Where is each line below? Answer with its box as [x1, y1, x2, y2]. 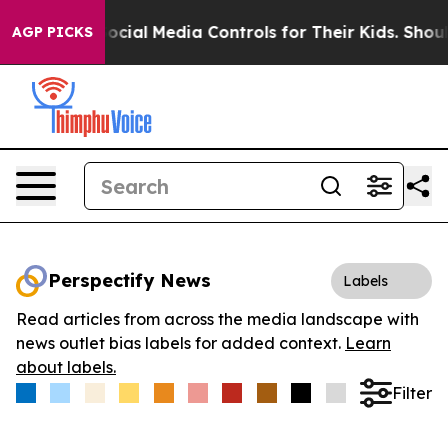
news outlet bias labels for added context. [16, 333, 345, 353]
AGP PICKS [12, 23, 93, 41]
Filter [391, 382, 432, 403]
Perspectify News [48, 269, 211, 292]
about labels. [16, 357, 116, 377]
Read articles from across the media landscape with [16, 309, 419, 329]
